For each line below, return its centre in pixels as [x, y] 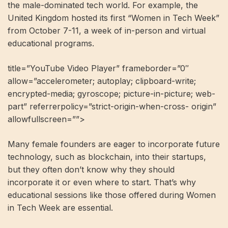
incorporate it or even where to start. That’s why [102, 182]
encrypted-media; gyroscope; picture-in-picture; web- [111, 94]
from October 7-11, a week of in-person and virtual [107, 31]
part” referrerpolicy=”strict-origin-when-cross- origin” [112, 106]
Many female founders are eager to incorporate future [114, 144]
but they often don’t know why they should [91, 169]
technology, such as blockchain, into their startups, [107, 157]
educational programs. [51, 43]
